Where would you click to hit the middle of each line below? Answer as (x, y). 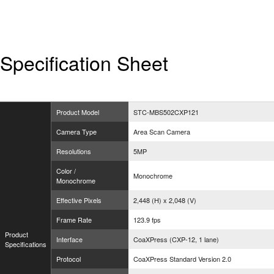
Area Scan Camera (162, 131)
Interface (69, 239)
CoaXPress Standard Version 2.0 (182, 259)
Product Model (78, 112)
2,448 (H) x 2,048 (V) (165, 200)
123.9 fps (147, 220)
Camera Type (76, 131)
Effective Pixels (79, 200)
